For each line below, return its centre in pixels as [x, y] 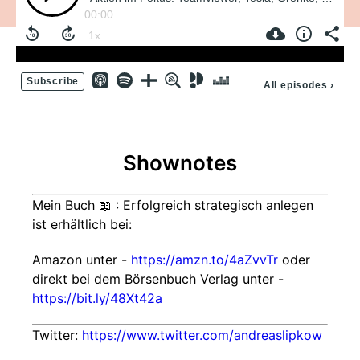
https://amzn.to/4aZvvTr [205, 260]
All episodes [295, 85]
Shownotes [180, 163]
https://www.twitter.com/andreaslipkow [202, 335]
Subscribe [53, 81]
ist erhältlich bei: [82, 224]
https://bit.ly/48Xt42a [97, 298]
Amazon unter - [82, 260]
